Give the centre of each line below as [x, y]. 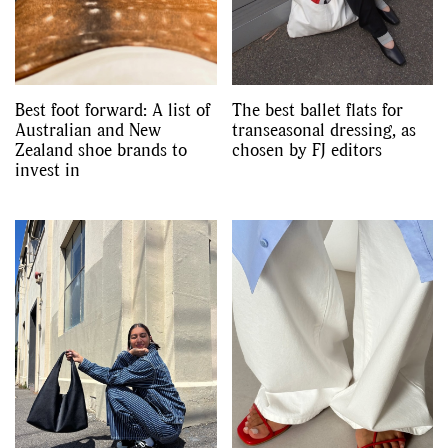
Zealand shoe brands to [101, 149]
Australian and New [88, 129]
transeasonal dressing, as [323, 129]
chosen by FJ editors [306, 149]
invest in [47, 169]
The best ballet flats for [317, 109]
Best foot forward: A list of [112, 109]
